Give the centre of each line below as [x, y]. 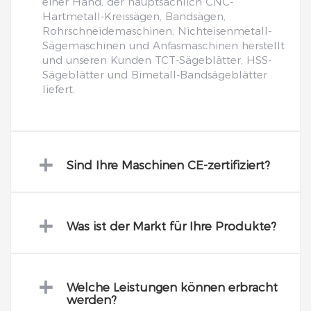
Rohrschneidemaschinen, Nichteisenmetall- [157, 31]
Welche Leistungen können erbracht [172, 288]
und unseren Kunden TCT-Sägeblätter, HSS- [157, 60]
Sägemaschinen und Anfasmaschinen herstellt [163, 46]
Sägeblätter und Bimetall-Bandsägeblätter [155, 75]
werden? [92, 300]
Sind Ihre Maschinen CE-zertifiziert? [168, 166]
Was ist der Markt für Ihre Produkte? [171, 227]
